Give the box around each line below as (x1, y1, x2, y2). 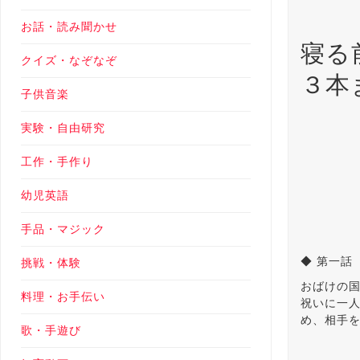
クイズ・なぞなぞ (21, 54, 117, 67)
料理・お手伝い (21, 290, 105, 304)
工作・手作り (21, 155, 93, 169)
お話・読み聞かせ (21, 20, 117, 34)
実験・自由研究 (21, 121, 105, 135)
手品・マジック (21, 223, 105, 236)
